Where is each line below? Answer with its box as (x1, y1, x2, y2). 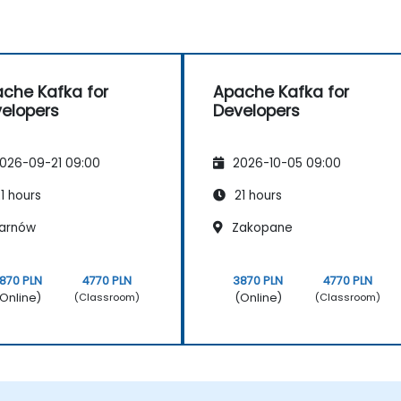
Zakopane (228, 218, 293, 236)
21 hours (231, 186, 282, 204)
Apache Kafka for (213, 81, 349, 104)
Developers (213, 100, 300, 123)
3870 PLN (233, 272, 284, 288)
